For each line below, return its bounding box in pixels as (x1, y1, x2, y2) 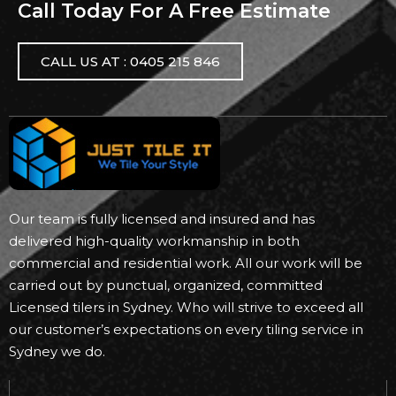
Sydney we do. (9, 342, 105, 360)
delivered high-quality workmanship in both (9, 232, 300, 249)
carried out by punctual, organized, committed (9, 276, 323, 293)
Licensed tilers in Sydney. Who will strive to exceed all (9, 298, 363, 316)
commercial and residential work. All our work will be (9, 254, 362, 271)
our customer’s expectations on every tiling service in (9, 320, 363, 338)
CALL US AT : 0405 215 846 (41, 52, 220, 70)
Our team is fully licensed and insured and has (9, 209, 315, 227)
